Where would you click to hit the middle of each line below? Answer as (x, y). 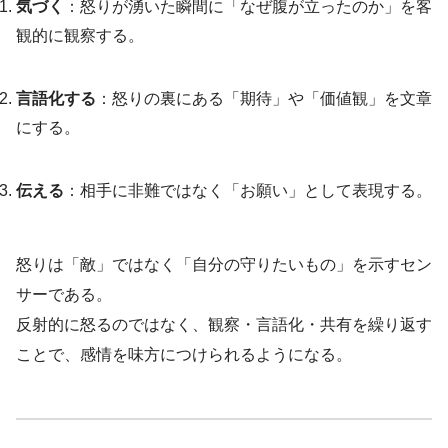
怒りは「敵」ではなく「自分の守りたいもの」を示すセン (224, 264)
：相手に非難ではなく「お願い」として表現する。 (248, 190)
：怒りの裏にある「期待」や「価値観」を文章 (264, 98)
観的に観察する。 (80, 35)
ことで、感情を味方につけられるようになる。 (184, 354)
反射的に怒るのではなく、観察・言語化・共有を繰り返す (224, 324)
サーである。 (64, 294)
